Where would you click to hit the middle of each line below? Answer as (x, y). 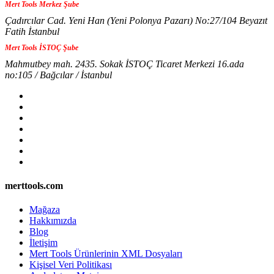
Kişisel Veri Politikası (71, 265)
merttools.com (34, 185)
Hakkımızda (53, 221)
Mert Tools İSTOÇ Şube (42, 47)
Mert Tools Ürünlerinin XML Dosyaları (106, 254)
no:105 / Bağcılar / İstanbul (58, 75)
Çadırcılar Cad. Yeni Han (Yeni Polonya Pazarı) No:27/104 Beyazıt (136, 20)
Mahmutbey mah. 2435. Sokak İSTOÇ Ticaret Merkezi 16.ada (124, 64)
